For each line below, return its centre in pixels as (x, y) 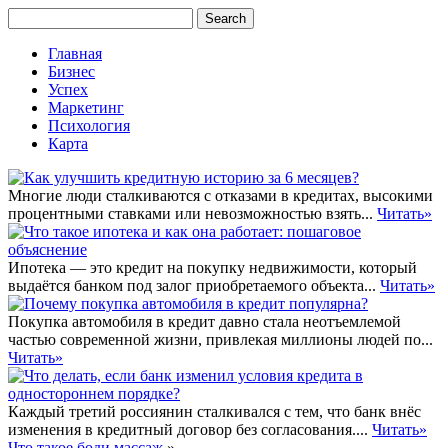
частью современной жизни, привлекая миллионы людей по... (220, 339)
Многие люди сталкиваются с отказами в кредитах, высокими (220, 195)
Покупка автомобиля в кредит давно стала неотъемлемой (204, 321)
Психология (89, 125)
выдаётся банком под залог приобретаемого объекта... (194, 285)
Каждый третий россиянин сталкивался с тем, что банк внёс (214, 411)
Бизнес (71, 71)
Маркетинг (86, 107)
